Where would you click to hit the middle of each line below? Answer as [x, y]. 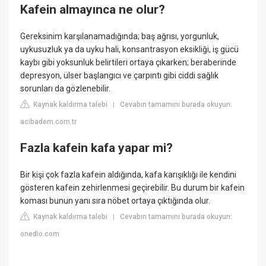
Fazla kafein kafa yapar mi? [97, 148]
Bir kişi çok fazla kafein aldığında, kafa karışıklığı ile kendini [129, 175]
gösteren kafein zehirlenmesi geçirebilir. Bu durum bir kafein [133, 188]
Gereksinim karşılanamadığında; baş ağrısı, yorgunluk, [120, 37]
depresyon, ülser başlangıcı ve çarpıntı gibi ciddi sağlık [120, 76]
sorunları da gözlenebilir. [66, 89]
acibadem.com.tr [49, 122]
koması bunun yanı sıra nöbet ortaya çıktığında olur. [115, 201]
